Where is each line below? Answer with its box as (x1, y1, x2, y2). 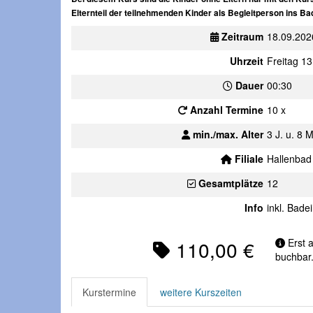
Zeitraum (219, 29, 263, 43)
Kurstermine (82, 285, 136, 299)
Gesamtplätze (196, 176, 263, 190)
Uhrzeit (230, 54, 263, 68)
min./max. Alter (190, 127, 263, 141)
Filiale (232, 152, 263, 166)
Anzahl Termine (187, 103, 263, 117)
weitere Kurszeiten (160, 285, 242, 299)
